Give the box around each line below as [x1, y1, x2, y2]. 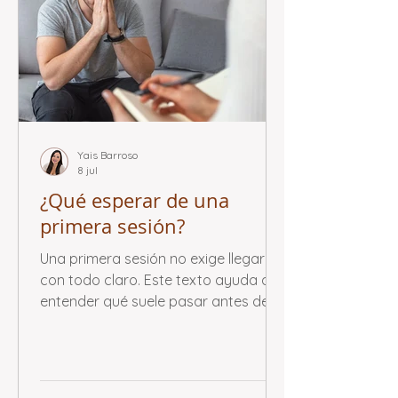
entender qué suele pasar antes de [40, 292, 269, 310]
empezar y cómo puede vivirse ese [40, 314, 267, 331]
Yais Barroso [77, 148, 138, 162]
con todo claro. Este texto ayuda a [40, 271, 270, 289]
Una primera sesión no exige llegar [40, 250, 265, 267]
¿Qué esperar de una [40, 187, 229, 213]
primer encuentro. [40, 335, 156, 353]
